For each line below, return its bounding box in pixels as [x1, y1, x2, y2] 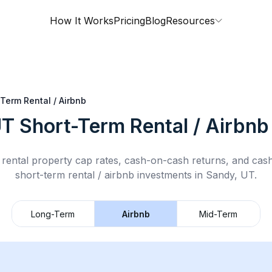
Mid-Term [199, 208, 238, 219]
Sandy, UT [206, 169, 254, 181]
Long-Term [31, 208, 75, 219]
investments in [134, 169, 206, 181]
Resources [166, 15, 215, 27]
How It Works [50, 15, 114, 27]
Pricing [114, 15, 145, 27]
